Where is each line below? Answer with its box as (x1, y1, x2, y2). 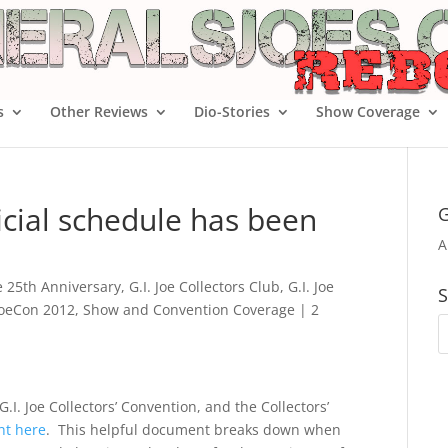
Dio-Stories (194, 102, 270, 121)
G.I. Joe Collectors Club (129, 277, 280, 296)
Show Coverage (316, 102, 420, 121)
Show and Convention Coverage (83, 300, 295, 319)
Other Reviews (50, 102, 148, 121)
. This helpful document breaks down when (46, 420, 341, 439)
